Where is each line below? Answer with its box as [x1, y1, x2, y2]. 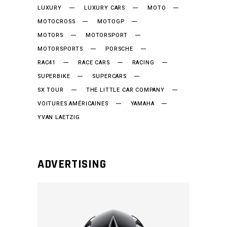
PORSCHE [105, 44, 133, 53]
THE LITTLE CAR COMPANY [86, 85, 165, 94]
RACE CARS [78, 58, 110, 67]
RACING [132, 58, 155, 67]
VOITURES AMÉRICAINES [37, 99, 108, 108]
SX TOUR [37, 85, 64, 94]
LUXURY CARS [84, 3, 126, 12]
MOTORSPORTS [37, 44, 84, 53]
